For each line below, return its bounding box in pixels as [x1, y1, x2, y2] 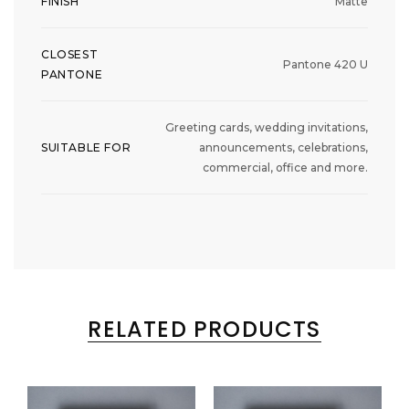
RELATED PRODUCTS [88, 314, 321, 345]
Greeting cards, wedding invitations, [165, 121, 368, 135]
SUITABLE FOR [41, 141, 131, 155]
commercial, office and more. [203, 161, 368, 175]
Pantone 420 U [283, 58, 368, 72]
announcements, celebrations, [199, 141, 368, 155]
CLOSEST [41, 47, 99, 62]
